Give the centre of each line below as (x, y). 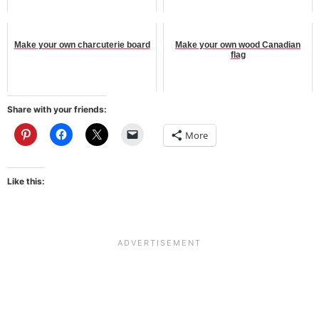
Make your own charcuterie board (82, 45)
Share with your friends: (57, 109)
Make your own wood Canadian (238, 45)
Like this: (26, 181)
